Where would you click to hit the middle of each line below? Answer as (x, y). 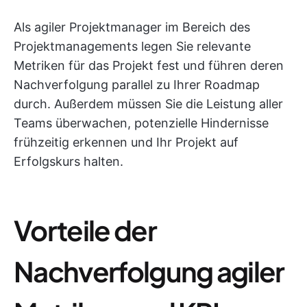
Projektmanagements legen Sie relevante (132, 46)
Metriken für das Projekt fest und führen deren (149, 65)
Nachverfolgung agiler (149, 271)
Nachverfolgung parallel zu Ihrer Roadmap (137, 85)
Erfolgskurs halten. (69, 161)
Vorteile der (85, 230)
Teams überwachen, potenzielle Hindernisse (141, 123)
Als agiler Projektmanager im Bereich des (132, 27)
